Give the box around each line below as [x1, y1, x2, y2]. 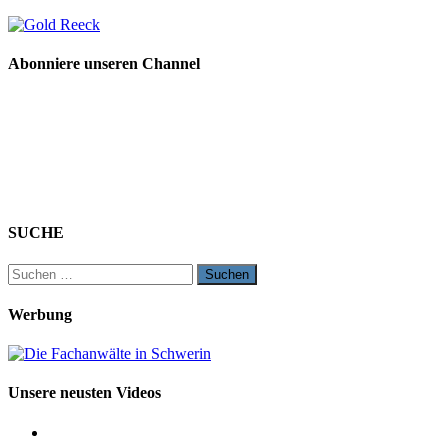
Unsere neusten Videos [8, 384, 161, 402]
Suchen [7, 262, 54, 280]
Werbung [8, 305, 72, 323]
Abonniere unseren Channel [8, 54, 200, 72]
